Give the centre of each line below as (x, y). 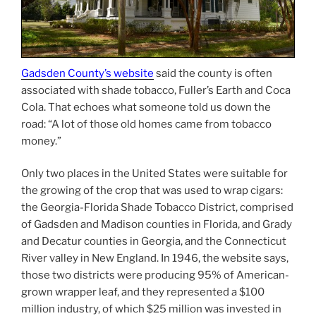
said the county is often (213, 73)
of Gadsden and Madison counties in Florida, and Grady (157, 225)
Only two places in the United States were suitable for (154, 174)
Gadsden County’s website (87, 73)
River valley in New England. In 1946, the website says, (155, 259)
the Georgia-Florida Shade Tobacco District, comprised (157, 208)
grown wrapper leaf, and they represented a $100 (143, 292)
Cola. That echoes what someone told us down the (146, 107)
